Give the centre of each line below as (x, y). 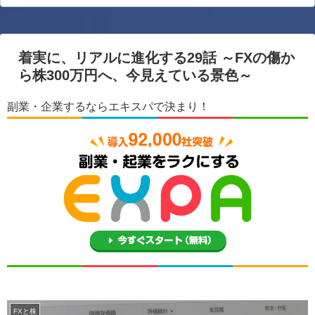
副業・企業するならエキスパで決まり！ (108, 107)
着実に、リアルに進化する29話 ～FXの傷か (156, 58)
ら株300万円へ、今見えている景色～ (135, 76)
